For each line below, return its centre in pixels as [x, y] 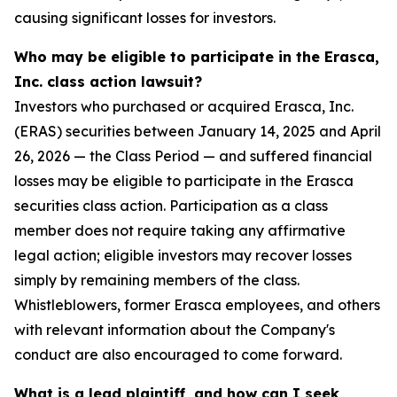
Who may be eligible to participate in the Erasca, [197, 57]
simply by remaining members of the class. [157, 280]
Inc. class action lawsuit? [108, 82]
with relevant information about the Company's [175, 330]
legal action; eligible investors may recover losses [183, 256]
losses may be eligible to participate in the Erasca [184, 181]
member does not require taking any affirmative [180, 231]
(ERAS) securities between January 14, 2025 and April [198, 132]
